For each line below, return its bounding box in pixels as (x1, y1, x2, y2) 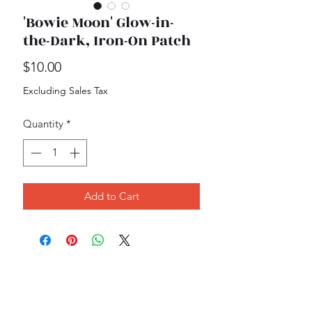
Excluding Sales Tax (23, 84, 108, 97)
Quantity (23, 117, 63, 130)
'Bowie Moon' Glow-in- (23, 12, 174, 33)
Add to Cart (84, 189, 139, 203)
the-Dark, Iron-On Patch (23, 30, 191, 52)
